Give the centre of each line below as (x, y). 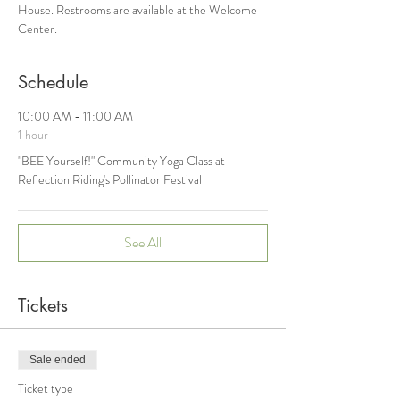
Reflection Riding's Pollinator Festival (110, 179)
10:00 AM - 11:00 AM (75, 116)
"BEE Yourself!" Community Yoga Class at (121, 161)
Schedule (53, 82)
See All (143, 242)
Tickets (43, 305)
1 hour (33, 135)
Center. (37, 29)
